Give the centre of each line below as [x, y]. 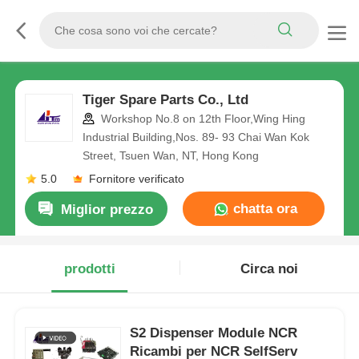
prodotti [89, 269]
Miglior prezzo [107, 210]
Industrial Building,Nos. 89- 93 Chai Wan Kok [196, 137]
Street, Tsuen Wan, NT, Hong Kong [170, 156]
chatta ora [263, 209]
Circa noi [270, 269]
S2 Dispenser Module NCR [214, 333]
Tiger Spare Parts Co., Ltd [165, 100]
